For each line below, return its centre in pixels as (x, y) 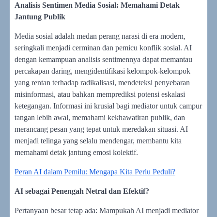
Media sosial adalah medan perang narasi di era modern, (100, 36)
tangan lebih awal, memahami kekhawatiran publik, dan (100, 117)
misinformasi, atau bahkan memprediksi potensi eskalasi (100, 94)
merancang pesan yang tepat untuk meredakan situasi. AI (101, 129)
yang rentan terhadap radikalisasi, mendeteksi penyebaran (102, 82)
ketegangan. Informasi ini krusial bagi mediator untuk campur (108, 106)
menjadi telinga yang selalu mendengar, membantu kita (98, 140)
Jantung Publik (40, 16)
